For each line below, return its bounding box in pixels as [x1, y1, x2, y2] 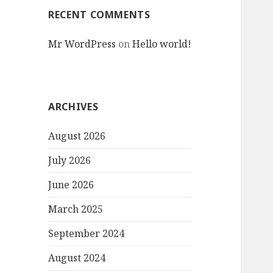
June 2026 [48, 178, 94, 192]
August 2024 [48, 251, 106, 265]
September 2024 [48, 227, 125, 241]
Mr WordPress [48, 37, 116, 51]
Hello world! [132, 37, 192, 51]
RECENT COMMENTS [48, 8, 151, 22]
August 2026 [48, 129, 106, 143]
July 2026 [48, 154, 91, 168]
